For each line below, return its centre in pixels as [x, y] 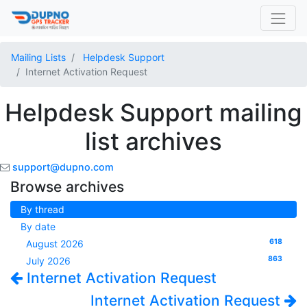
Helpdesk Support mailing [153, 112]
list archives [153, 141]
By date [38, 226]
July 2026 [48, 261]
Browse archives [67, 187]
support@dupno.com [63, 167]
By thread [42, 209]
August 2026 [55, 244]
